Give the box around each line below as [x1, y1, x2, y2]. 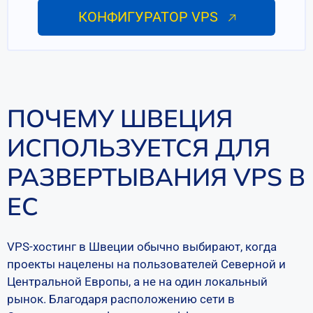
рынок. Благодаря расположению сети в [7, 292, 235, 306]
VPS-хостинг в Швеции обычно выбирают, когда [7, 240, 277, 254]
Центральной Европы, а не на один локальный [7, 275, 268, 289]
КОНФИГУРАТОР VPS [78, 8, 221, 25]
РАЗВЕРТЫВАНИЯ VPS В [7, 161, 305, 192]
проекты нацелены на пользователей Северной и [7, 257, 286, 271]
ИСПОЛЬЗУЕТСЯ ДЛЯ [7, 132, 270, 163]
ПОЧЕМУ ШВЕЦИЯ [7, 103, 233, 133]
